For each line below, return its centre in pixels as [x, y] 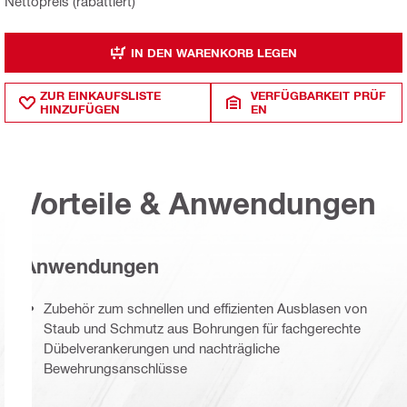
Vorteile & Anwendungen [199, 203]
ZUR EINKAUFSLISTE [100, 96]
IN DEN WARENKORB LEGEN [214, 52]
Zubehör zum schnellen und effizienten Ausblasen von [205, 308]
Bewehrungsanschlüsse [115, 368]
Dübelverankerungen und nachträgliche [162, 348]
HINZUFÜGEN [80, 109]
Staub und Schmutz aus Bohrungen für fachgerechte [202, 328]
